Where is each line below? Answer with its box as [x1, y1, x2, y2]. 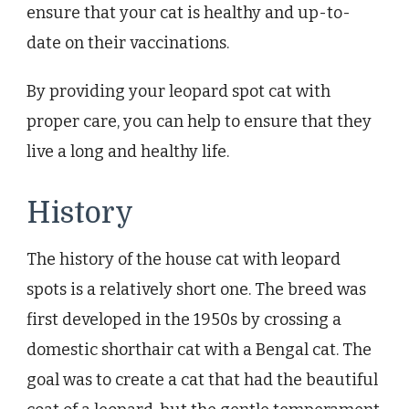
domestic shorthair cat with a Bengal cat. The [26, 340, 372, 361]
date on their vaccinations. [26, 33, 229, 54]
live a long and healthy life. [26, 142, 229, 163]
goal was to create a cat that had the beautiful [26, 370, 378, 391]
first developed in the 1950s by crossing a [26, 309, 341, 330]
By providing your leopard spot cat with [26, 81, 330, 102]
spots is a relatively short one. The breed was [26, 279, 366, 300]
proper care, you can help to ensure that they [26, 111, 372, 132]
